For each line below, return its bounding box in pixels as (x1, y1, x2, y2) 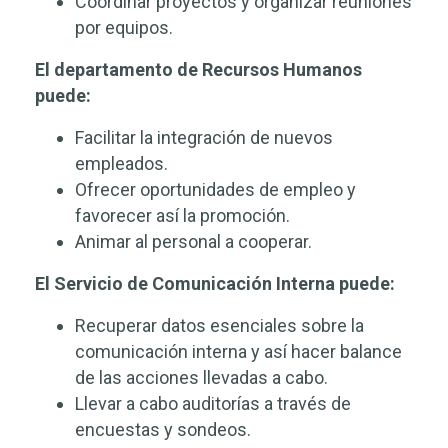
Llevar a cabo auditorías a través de (75, 393, 351, 414)
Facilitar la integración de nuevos (75, 127, 333, 148)
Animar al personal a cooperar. (75, 231, 312, 252)
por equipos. (75, 17, 173, 38)
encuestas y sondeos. (75, 419, 251, 440)
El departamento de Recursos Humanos (35, 59, 362, 80)
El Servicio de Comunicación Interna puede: (35, 273, 395, 294)
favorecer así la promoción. (75, 205, 290, 226)
